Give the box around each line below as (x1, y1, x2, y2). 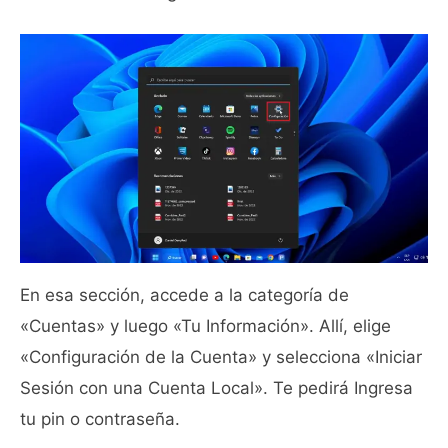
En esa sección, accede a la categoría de (20, 284, 349, 305)
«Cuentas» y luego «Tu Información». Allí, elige (20, 315, 391, 336)
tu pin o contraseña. (20, 408, 180, 429)
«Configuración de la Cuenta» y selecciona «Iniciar (20, 346, 422, 367)
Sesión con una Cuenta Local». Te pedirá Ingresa (20, 377, 413, 398)
